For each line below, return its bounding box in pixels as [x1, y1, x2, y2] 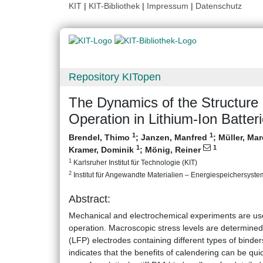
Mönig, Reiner [145, 145, 203, 155]
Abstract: [69, 193, 110, 205]
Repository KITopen [69, 71, 161, 83]
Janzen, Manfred [141, 133, 210, 143]
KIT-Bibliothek [89, 1, 142, 11]
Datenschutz [195, 1, 242, 11]
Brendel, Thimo [69, 133, 132, 143]
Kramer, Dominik [69, 145, 136, 155]
